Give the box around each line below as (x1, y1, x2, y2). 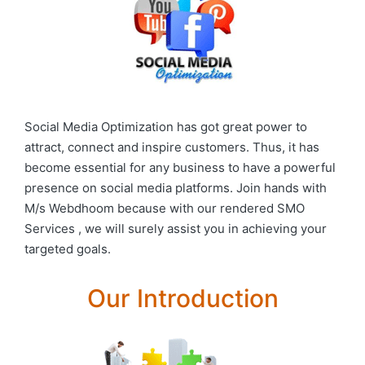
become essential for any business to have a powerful (24, 160, 336, 175)
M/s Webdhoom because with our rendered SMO (24, 200, 305, 216)
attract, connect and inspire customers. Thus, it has (24, 139, 319, 155)
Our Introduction (86, 284, 279, 313)
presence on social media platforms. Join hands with (24, 180, 327, 196)
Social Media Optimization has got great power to (24, 119, 307, 134)
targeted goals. (24, 241, 111, 257)
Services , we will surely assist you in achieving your (24, 221, 327, 236)
